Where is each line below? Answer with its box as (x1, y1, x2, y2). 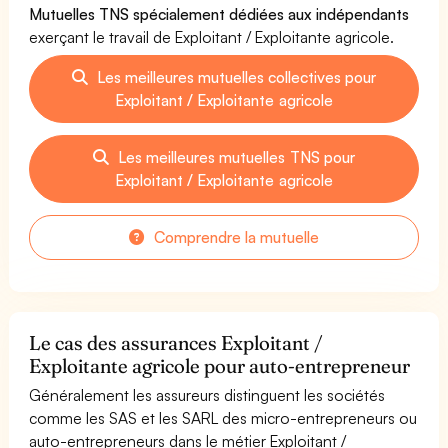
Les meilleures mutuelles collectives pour (92, 66, 377, 87)
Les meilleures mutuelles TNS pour (114, 146, 355, 167)
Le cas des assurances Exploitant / (29, 330, 324, 355)
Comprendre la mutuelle (149, 226, 320, 247)
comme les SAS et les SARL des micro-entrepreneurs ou (29, 407, 418, 428)
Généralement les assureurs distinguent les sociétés (29, 384, 386, 405)
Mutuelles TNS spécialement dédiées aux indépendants (29, 3, 410, 24)
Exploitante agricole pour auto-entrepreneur (29, 353, 411, 378)
